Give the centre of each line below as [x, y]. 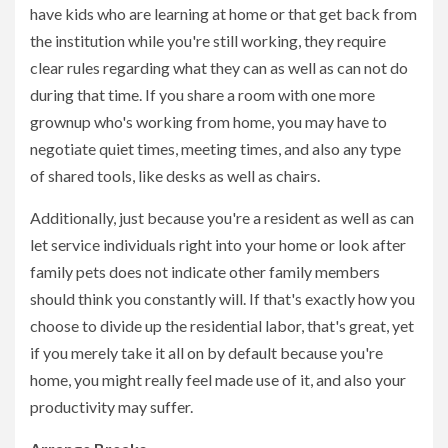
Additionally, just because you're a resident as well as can [222, 217]
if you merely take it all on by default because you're [206, 352]
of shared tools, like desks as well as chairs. [175, 175]
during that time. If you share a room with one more [202, 94]
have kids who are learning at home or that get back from [223, 13]
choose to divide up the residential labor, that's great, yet [222, 325]
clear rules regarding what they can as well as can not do [219, 67]
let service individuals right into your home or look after [218, 244]
